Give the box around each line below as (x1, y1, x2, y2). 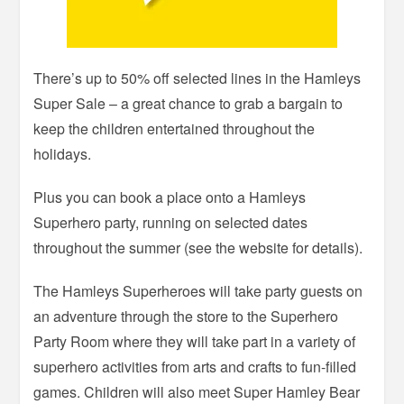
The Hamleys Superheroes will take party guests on (33, 280, 363, 302)
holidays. (33, 143, 92, 165)
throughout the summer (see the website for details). (33, 237, 363, 259)
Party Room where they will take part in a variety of (33, 331, 356, 353)
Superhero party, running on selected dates (33, 212, 308, 234)
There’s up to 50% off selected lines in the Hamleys (33, 68, 362, 89)
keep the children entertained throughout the (33, 118, 316, 140)
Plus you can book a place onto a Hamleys (33, 187, 307, 208)
